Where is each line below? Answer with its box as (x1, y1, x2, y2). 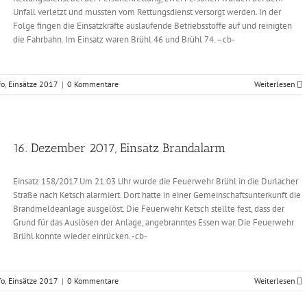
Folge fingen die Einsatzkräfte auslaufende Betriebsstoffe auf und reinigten (13, 20, 292, 32)
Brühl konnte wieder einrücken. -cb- (13, 230, 147, 242)
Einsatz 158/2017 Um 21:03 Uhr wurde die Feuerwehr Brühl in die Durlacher (13, 175, 298, 187)
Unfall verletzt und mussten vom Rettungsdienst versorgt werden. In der (13, 6, 281, 18)
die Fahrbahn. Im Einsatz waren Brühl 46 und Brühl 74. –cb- (13, 34, 235, 45)
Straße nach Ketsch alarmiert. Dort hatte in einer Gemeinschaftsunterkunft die (13, 189, 301, 201)
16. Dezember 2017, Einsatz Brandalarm (13, 140, 225, 156)
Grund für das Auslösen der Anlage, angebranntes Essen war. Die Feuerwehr (13, 217, 294, 228)
